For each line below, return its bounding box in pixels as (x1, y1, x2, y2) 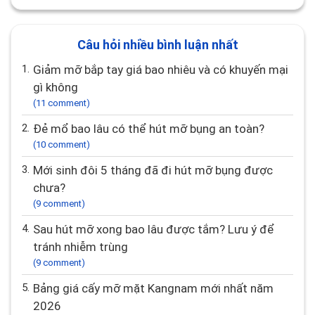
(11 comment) (33, 98, 90, 109)
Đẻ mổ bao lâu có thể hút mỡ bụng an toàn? (41, 122, 264, 136)
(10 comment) (33, 139, 90, 150)
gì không (33, 80, 78, 95)
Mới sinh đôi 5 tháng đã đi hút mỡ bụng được (33, 163, 43, 178)
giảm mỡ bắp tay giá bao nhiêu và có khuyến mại (33, 63, 41, 77)
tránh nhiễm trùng (33, 240, 128, 255)
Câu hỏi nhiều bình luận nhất (77, 37, 238, 53)
